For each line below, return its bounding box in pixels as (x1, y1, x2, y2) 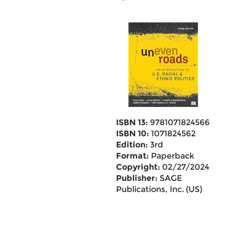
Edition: (116, 140, 148, 149)
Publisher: (116, 173, 158, 183)
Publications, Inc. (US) (116, 184, 202, 194)
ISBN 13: (116, 118, 148, 127)
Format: (116, 151, 149, 161)
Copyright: (116, 162, 160, 172)
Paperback (148, 151, 194, 161)
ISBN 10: (116, 129, 149, 138)
